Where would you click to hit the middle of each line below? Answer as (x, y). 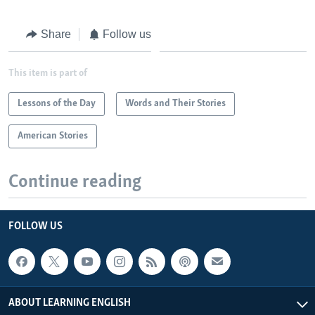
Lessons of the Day (57, 104)
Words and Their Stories (175, 104)
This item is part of (48, 74)
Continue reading (75, 183)
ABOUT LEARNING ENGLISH (70, 303)
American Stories (53, 136)
